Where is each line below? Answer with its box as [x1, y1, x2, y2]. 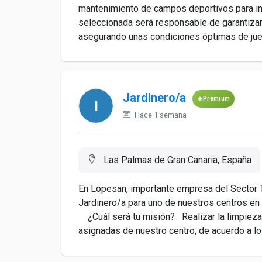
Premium [203, 95, 230, 102]
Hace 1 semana [133, 111, 187, 119]
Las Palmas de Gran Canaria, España [101, 154, 251, 166]
